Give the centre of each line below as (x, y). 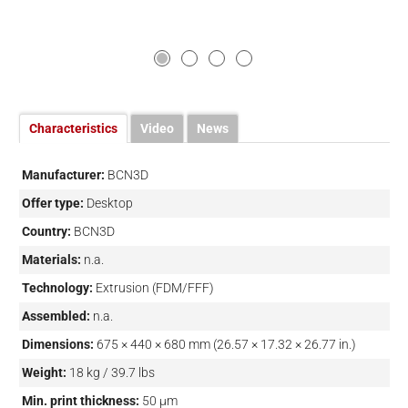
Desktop (109, 204)
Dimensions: (57, 345)
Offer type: (52, 204)
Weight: (44, 373)
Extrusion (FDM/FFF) (154, 288)
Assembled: (56, 316)
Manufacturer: (63, 175)
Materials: (51, 260)
